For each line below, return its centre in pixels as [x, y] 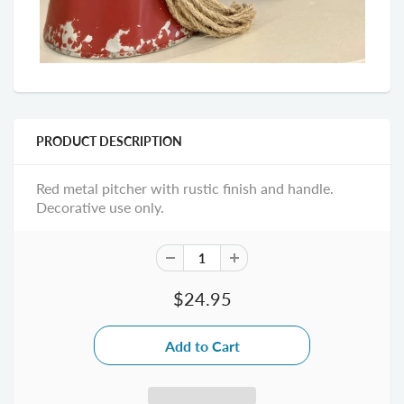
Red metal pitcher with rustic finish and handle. [185, 188]
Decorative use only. [100, 207]
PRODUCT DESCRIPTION [109, 142]
